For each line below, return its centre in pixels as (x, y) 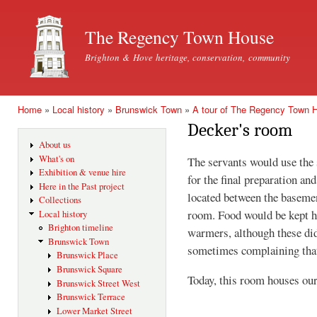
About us (54, 145)
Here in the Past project (81, 186)
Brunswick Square (90, 269)
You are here (47, 122)
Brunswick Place (88, 255)
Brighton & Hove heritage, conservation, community (188, 57)
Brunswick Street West (99, 283)
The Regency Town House (179, 37)
